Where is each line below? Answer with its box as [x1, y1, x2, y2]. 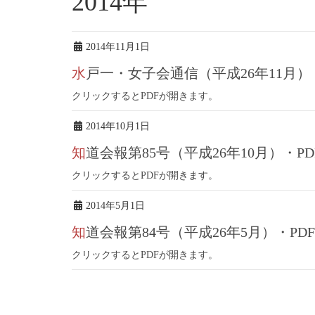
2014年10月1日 [86, 120, 150, 131]
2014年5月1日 [86, 200, 145, 211]
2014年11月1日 [86, 41, 150, 52]
